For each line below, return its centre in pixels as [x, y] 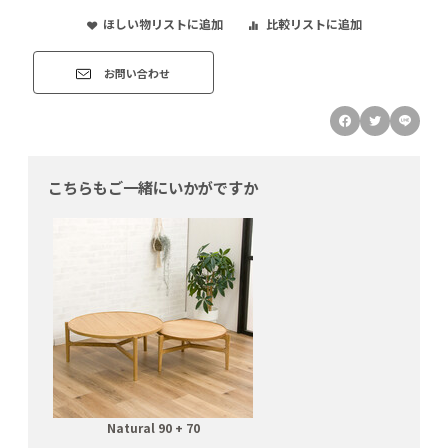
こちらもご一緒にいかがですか [153, 186]
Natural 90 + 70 [153, 427]
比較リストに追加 [313, 23]
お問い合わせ [137, 73]
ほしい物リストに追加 [162, 23]
